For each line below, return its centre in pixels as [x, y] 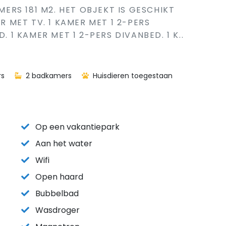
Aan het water [64, 144]
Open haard [59, 177]
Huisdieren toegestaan [132, 76]
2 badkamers [48, 76]
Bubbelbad [57, 193]
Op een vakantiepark [77, 127]
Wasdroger [58, 210]
